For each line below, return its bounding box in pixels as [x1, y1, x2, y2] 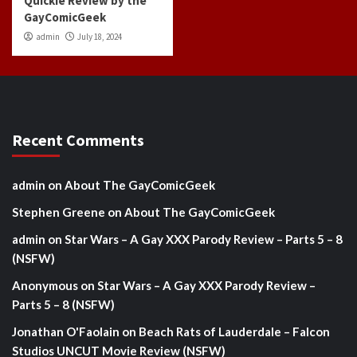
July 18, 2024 [77, 30, 122, 42]
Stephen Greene [12, 204, 105, 219]
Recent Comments [12, 129, 144, 150]
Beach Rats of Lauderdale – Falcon [139, 324, 330, 339]
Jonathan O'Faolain [12, 324, 120, 339]
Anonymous [12, 277, 78, 292]
